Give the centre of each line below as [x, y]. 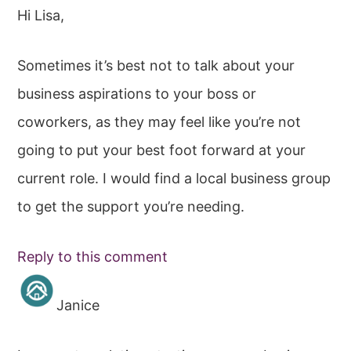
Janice [78, 305]
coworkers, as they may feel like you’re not [159, 121]
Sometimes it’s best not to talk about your [156, 65]
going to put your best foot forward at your [162, 150]
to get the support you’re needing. [131, 206]
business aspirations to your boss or [137, 93]
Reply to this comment [93, 256]
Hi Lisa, [41, 15]
